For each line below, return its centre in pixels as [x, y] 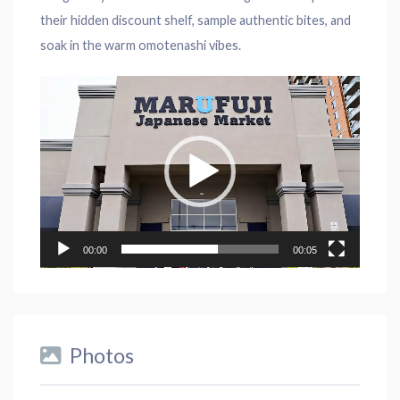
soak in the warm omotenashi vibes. [141, 45]
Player [58, 105]
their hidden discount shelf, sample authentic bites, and [196, 20]
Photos [102, 356]
